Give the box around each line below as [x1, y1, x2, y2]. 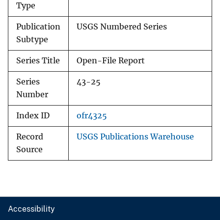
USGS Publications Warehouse [77, 132, 194, 142]
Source [16, 145, 43, 155]
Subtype [16, 35, 48, 45]
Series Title [16, 56, 60, 66]
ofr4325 [77, 111, 107, 121]
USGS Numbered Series [77, 22, 167, 32]
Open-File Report [77, 56, 145, 66]
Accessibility [8, 204, 55, 214]
